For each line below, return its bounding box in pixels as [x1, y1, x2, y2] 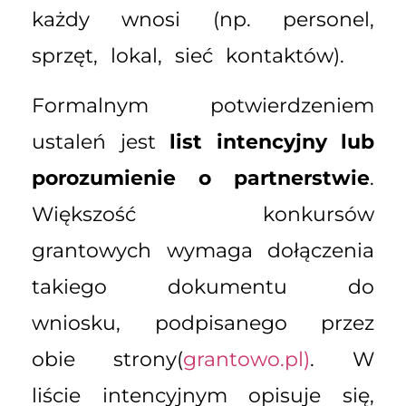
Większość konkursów [32, 201, 374, 227]
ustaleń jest [32, 129, 169, 154]
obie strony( [32, 346, 183, 372]
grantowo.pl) [183, 346, 310, 372]
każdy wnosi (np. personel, [32, 7, 374, 33]
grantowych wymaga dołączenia [32, 237, 374, 263]
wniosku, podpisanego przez [32, 310, 374, 335]
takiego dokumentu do [32, 274, 374, 299]
